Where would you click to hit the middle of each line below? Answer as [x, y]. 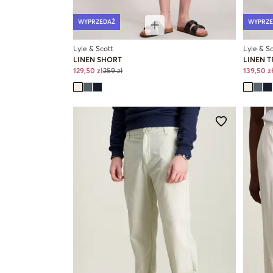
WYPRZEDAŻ [97, 22]
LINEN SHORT [97, 60]
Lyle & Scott [93, 49]
